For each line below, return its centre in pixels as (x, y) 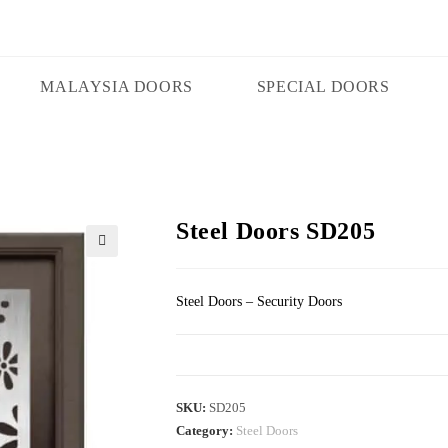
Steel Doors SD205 (276, 231)
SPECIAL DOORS (323, 86)
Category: (206, 430)
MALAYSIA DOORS (116, 86)
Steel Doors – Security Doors (259, 301)
